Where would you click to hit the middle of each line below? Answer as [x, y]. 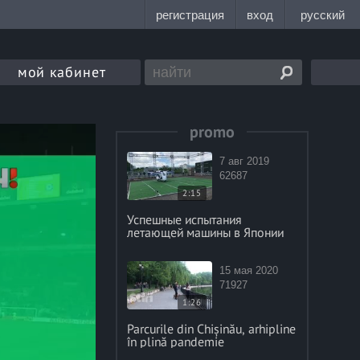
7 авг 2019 [244, 161]
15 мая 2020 [248, 270]
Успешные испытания [184, 219]
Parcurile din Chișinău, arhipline [211, 329]
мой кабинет [62, 72]
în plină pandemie [175, 342]
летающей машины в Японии [205, 232]
